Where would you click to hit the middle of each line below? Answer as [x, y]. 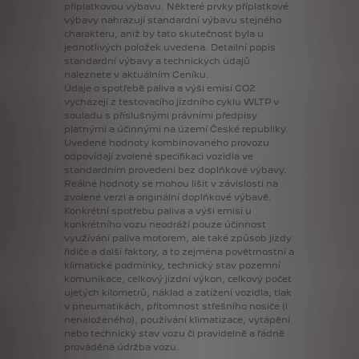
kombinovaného [190, 143]
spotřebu [133, 211]
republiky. [265, 129]
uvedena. [186, 48]
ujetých [82, 293]
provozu [250, 143]
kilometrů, [126, 293]
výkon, [209, 279]
